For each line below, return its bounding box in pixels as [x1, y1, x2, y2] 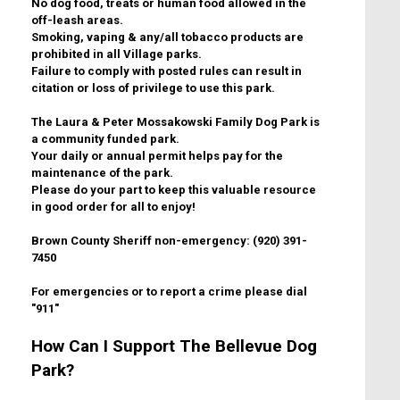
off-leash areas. [31, 13, 126, 28]
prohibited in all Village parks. [31, 47, 202, 62]
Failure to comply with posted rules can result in [31, 64, 302, 79]
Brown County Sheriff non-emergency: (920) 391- [31, 234, 307, 248]
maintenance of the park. [31, 166, 176, 180]
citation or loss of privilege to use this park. [31, 81, 275, 96]
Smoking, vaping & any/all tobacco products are [31, 30, 304, 45]
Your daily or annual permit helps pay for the [31, 149, 283, 163]
